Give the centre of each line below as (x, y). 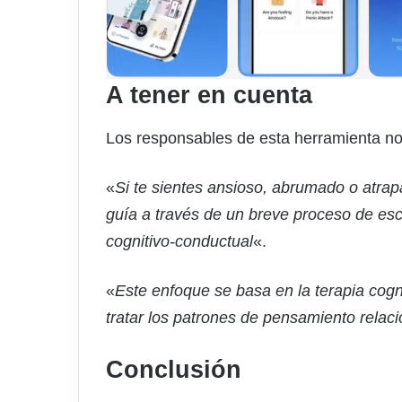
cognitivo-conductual (179, 241)
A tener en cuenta (209, 96)
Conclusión (174, 369)
